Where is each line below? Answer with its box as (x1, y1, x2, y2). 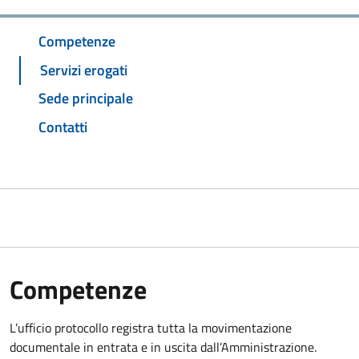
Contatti (38, 116, 87, 139)
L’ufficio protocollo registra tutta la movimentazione (10, 318, 292, 338)
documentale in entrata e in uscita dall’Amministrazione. (10, 337, 317, 357)
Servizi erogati (40, 58, 127, 81)
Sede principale (38, 87, 133, 110)
